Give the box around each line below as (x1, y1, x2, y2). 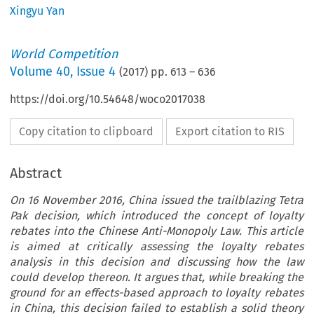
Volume (10, 64, 57, 80)
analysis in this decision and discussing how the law (10, 255, 303, 269)
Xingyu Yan (10, 4, 65, 18)
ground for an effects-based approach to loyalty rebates (10, 286, 303, 300)
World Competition (10, 46, 119, 62)
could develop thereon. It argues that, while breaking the (10, 271, 303, 285)
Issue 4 (76, 64, 116, 80)
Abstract (10, 165, 62, 182)
